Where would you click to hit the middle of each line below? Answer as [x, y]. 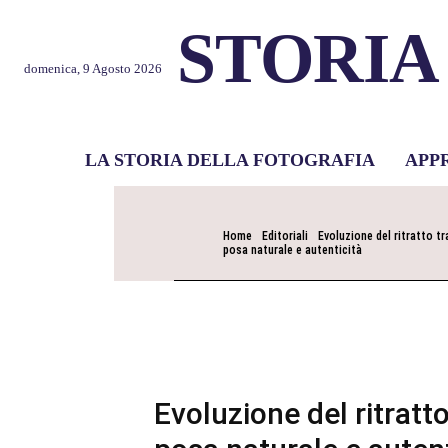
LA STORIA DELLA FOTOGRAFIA [230, 160]
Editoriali [285, 236]
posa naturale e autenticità [292, 250]
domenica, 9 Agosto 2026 [93, 68]
